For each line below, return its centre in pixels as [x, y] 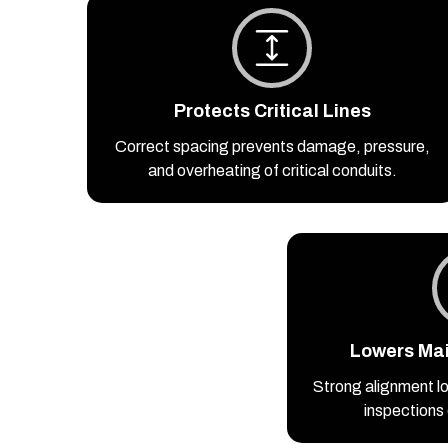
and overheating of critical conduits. [272, 171]
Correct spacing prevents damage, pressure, [272, 147]
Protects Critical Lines [272, 111]
